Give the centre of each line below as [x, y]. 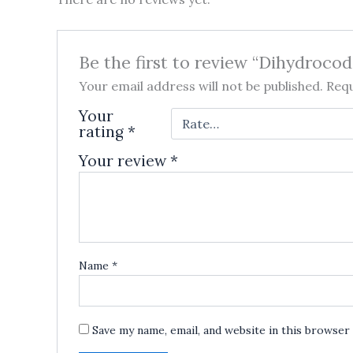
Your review [124, 160]
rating [103, 131]
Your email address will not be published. [201, 85]
